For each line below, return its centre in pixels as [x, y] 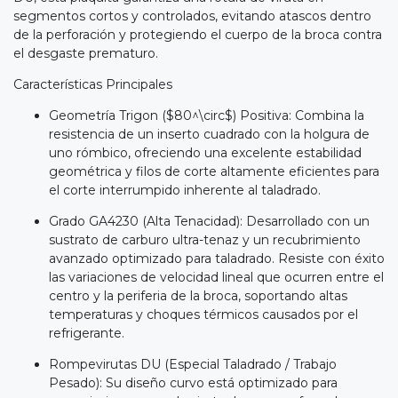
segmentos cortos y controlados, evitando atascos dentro [192, 16]
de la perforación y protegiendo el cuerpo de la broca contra [198, 35]
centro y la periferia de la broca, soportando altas [198, 296]
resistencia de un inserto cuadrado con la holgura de [209, 135]
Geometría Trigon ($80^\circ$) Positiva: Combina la [207, 116]
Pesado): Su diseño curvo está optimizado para [193, 383]
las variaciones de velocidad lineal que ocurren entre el [216, 278]
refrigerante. [87, 334]
